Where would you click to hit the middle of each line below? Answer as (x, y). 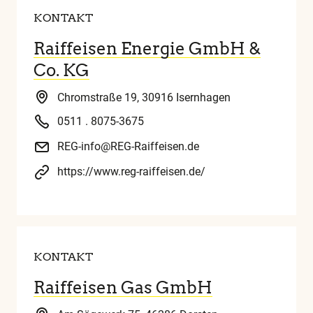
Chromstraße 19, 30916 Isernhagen (144, 98)
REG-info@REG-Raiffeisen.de (128, 147)
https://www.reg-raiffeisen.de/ (131, 172)
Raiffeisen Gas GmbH (123, 288)
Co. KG (61, 70)
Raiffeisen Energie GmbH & (147, 48)
